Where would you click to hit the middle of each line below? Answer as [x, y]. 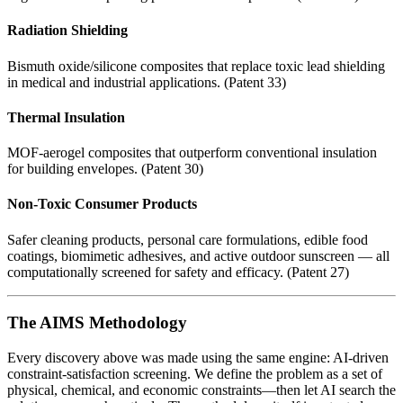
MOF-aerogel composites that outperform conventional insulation [192, 153]
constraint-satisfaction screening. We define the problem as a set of [195, 374]
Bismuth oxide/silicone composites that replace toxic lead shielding [196, 66]
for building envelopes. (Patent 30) [105, 169]
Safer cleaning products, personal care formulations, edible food [188, 239]
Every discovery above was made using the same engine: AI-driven [198, 358]
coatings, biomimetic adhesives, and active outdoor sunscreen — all [198, 255]
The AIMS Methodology [97, 323]
